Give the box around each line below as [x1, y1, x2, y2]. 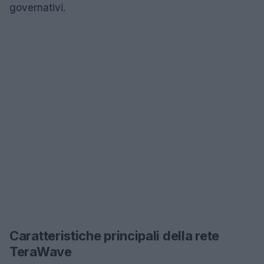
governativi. [9, 1, 65, 14]
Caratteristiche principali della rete [9, 227, 219, 243]
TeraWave [9, 243, 72, 259]
